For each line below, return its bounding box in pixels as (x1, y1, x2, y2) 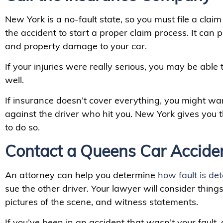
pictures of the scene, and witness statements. (5, 196, 198, 208)
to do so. (5, 121, 40, 133)
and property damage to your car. (5, 40, 147, 52)
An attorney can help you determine (5, 169, 158, 181)
